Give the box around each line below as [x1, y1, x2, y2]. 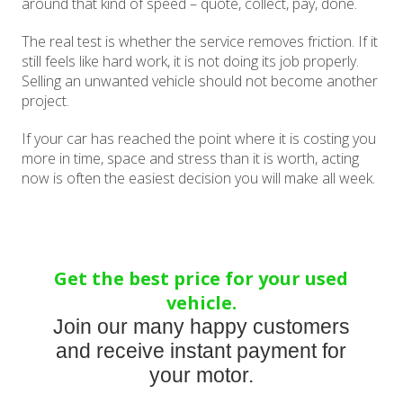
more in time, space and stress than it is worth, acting [22, 148, 360, 169]
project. [22, 91, 70, 112]
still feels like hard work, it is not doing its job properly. [22, 51, 360, 72]
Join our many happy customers [52, 315, 350, 339]
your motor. [148, 363, 254, 388]
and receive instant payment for [56, 339, 347, 363]
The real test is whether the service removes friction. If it [22, 31, 379, 52]
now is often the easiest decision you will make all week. [22, 168, 376, 189]
